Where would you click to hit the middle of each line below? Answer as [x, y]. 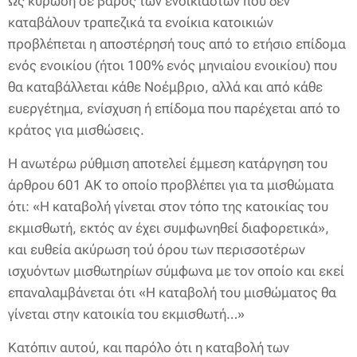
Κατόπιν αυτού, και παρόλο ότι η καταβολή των [149, 347]
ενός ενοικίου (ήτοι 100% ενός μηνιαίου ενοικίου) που [173, 65]
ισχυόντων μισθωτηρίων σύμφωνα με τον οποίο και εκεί [176, 271]
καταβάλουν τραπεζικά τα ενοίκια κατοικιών [141, 22]
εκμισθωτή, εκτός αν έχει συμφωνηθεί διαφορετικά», [169, 228]
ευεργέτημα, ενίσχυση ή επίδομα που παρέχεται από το [174, 108]
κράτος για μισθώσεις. [76, 130]
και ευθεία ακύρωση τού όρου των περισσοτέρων [157, 249]
